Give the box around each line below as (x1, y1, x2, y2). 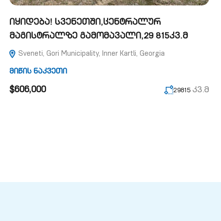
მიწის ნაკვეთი (9, 68, 67, 75)
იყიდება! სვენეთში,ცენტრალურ (9, 19, 161, 27)
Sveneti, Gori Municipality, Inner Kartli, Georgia (16, 51, 165, 58)
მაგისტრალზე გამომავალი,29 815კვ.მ (9, 33, 188, 41)
